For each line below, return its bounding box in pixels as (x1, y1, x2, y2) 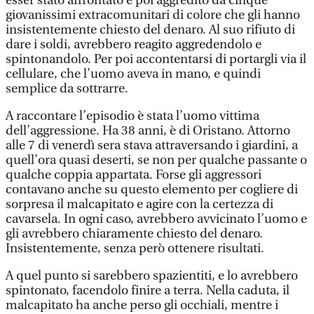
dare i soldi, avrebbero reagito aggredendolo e (6, 37, 261, 52)
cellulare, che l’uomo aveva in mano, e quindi (6, 67, 261, 81)
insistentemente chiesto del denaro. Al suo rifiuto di (6, 22, 295, 37)
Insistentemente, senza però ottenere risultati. (6, 241, 264, 256)
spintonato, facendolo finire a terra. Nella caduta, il (6, 283, 289, 298)
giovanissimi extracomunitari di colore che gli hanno (6, 8, 300, 22)
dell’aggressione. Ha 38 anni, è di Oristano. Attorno (6, 123, 290, 138)
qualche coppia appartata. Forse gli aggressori (6, 168, 261, 182)
